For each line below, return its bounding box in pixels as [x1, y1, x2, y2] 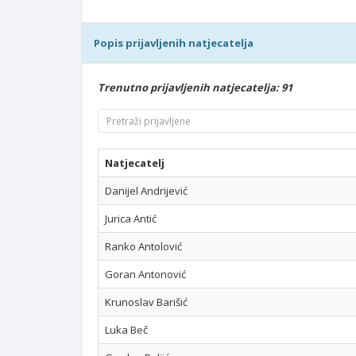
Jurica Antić [105, 211, 157, 226]
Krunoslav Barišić [105, 295, 188, 309]
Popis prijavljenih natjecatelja [94, 36, 253, 50]
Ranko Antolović [105, 239, 182, 253]
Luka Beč [105, 323, 148, 337]
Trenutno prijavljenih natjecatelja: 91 [98, 80, 292, 95]
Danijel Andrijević [105, 184, 188, 198]
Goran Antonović [105, 267, 186, 281]
